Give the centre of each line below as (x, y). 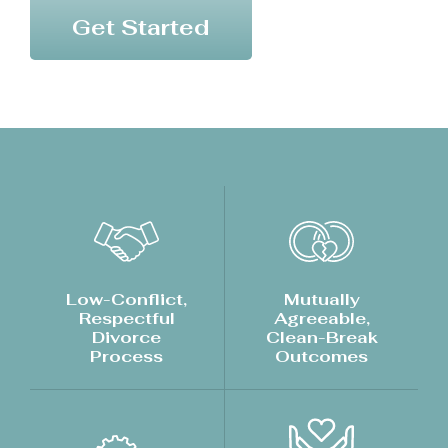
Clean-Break (321, 337)
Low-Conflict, (127, 299)
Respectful (126, 318)
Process (127, 356)
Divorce (127, 337)
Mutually (321, 299)
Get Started (140, 27)
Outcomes (322, 356)
